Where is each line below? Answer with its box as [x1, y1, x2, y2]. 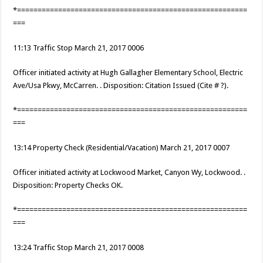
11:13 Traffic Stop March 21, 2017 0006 [13, 43, 144, 53]
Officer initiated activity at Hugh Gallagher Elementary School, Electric [13, 68, 244, 77]
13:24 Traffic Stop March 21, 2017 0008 [13, 243, 144, 252]
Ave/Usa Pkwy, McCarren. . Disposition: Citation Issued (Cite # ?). [13, 81, 229, 90]
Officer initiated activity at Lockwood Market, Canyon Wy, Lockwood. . [13, 168, 246, 177]
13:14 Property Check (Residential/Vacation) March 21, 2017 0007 [13, 143, 230, 153]
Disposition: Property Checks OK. [13, 181, 123, 190]
